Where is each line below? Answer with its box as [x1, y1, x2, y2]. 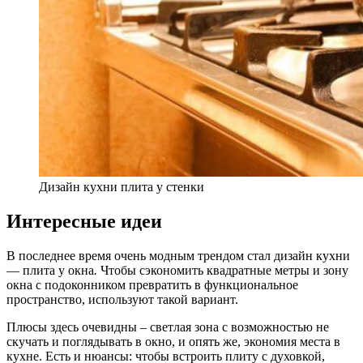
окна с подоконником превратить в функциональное [6, 278, 298, 293]
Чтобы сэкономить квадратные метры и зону [100, 263, 348, 278]
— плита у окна [6, 263, 94, 278]
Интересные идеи [6, 211, 162, 233]
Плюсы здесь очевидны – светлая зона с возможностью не [6, 320, 329, 335]
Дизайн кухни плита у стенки [39, 180, 204, 194]
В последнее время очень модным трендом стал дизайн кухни [6, 249, 350, 263]
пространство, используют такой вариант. [6, 293, 238, 307]
